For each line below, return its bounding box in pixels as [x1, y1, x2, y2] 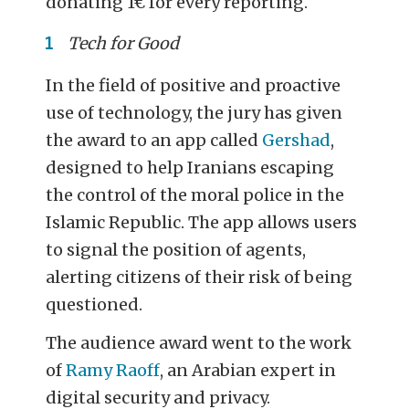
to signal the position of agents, [46, 239, 307, 261]
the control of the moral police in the [46, 184, 345, 206]
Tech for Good [64, 32, 180, 54]
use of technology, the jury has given [46, 102, 343, 124]
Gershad [262, 130, 331, 152]
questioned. [46, 294, 143, 316]
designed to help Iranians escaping [46, 157, 335, 179]
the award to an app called [46, 130, 263, 152]
